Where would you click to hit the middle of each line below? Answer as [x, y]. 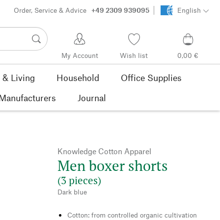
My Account [80, 55]
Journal [92, 97]
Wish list [134, 55]
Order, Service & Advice [50, 10]
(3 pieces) [79, 180]
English [189, 10]
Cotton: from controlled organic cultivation [132, 215]
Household [78, 77]
